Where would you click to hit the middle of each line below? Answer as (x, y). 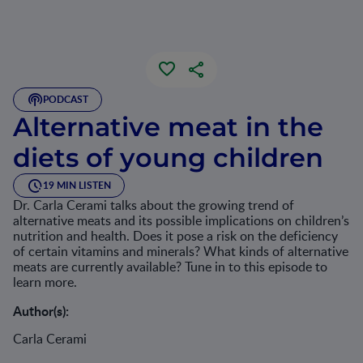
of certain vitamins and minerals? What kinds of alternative (181, 251)
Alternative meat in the (168, 127)
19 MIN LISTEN (77, 185)
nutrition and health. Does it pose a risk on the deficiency (175, 236)
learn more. (45, 282)
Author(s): (41, 311)
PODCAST (66, 99)
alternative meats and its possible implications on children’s (181, 220)
